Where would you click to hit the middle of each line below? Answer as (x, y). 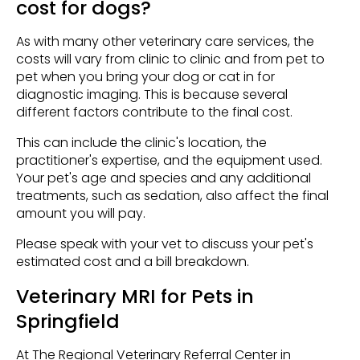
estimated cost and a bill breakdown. (133, 262)
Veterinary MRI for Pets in (135, 297)
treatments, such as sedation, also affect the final (172, 196)
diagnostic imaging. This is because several (152, 95)
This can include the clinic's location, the (141, 143)
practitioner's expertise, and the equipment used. (169, 161)
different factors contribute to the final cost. (154, 112)
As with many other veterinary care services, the (165, 42)
